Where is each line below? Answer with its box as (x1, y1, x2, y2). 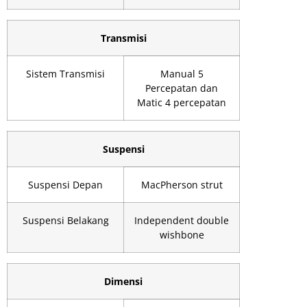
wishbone (159, 228, 204, 242)
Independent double (134, 214, 229, 228)
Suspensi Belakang (22, 214, 109, 228)
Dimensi (104, 275, 143, 288)
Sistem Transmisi (26, 67, 105, 81)
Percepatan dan (145, 82, 218, 95)
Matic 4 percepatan (137, 96, 226, 110)
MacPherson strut (140, 178, 223, 192)
